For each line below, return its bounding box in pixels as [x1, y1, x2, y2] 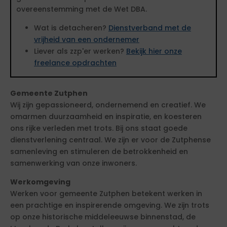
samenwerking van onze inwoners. [10, 158, 137, 168]
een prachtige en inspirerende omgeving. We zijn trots [10, 200, 209, 210]
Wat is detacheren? [34, 23, 108, 33]
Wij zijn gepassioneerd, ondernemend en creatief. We [10, 100, 206, 110]
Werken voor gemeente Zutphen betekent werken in [10, 188, 202, 199]
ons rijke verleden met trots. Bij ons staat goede [10, 123, 187, 133]
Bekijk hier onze [126, 46, 182, 56]
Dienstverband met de [108, 23, 191, 33]
